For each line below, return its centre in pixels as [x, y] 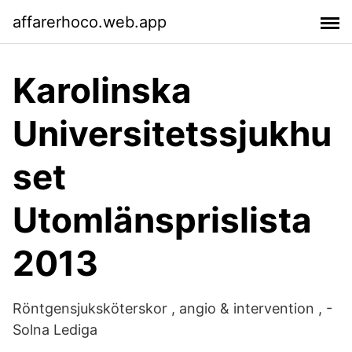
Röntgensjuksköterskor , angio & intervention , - [172, 308]
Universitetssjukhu [172, 134]
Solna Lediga [55, 330]
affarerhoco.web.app [90, 22]
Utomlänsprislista [162, 220]
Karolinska [102, 90]
